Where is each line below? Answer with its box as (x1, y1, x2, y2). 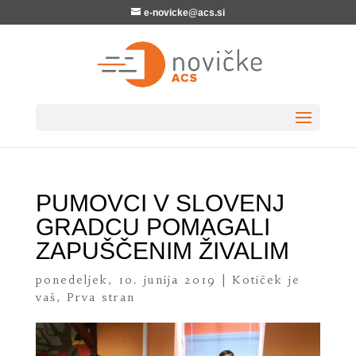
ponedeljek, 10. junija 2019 (35, 273, 216, 287)
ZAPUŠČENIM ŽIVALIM (35, 238, 289, 264)
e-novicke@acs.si (143, 7, 225, 18)
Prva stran (66, 290, 135, 304)
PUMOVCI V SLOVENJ (35, 190, 284, 216)
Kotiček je (231, 273, 300, 287)
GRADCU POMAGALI (35, 214, 270, 240)
